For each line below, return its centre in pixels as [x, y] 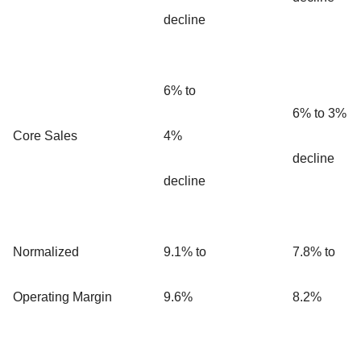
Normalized [46, 251]
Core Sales [45, 135]
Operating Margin [62, 297]
